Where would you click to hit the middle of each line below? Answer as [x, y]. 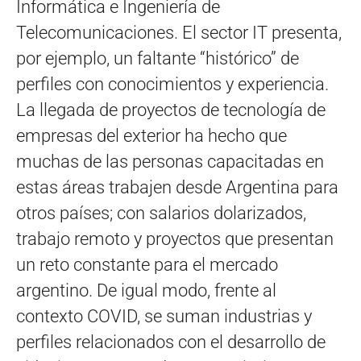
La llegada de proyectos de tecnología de [171, 110]
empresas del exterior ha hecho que [151, 135]
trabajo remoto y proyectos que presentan [175, 239]
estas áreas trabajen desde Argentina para [177, 187]
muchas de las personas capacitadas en [170, 161]
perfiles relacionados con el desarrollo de [171, 342]
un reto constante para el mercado [147, 264]
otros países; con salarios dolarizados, [161, 213]
